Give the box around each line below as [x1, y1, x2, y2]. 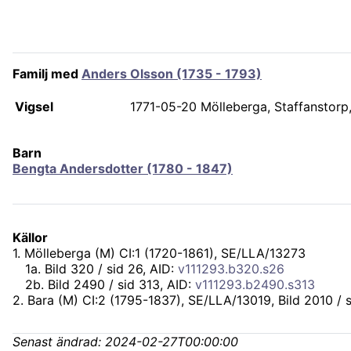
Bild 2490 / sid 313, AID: [48, 277, 195, 293]
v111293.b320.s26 [178, 261, 284, 277]
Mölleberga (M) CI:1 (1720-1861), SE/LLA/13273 [24, 245, 306, 262]
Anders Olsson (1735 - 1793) [81, 66, 262, 81]
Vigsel [15, 99, 53, 114]
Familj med [13, 66, 81, 81]
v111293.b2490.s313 [195, 277, 315, 293]
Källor [13, 230, 48, 246]
